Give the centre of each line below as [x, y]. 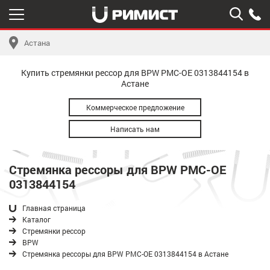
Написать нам [135, 129]
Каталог [36, 219]
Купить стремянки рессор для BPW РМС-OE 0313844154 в [135, 73]
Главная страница [54, 208]
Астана [37, 42]
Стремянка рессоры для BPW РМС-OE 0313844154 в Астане [125, 254]
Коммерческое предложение [135, 107]
